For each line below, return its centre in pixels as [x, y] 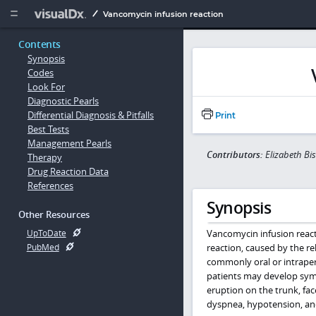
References [50, 186]
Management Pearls [69, 144]
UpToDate [46, 233]
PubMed [43, 248]
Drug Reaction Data [68, 172]
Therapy [45, 158]
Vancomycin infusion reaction [163, 14]
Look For [46, 87]
